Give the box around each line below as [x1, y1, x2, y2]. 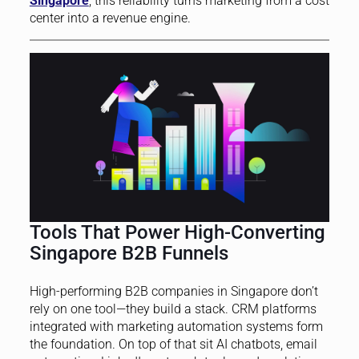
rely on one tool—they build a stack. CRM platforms [29, 301, 317, 317]
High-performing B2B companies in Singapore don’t [29, 283, 318, 299]
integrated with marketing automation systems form [29, 318, 323, 334]
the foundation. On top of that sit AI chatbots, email [29, 336, 317, 352]
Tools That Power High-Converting [29, 220, 325, 244]
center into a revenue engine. [29, 10, 191, 26]
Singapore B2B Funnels [29, 241, 228, 264]
